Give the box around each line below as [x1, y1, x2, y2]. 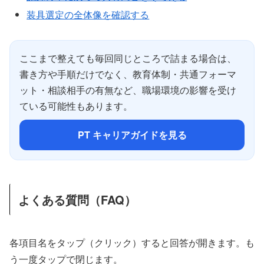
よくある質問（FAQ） [18, 191, 136, 209]
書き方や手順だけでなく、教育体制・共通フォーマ [19, 67, 236, 81]
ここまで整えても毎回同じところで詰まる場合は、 [19, 51, 236, 65]
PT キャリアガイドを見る [77, 128, 187, 142]
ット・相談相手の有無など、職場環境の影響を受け [19, 83, 236, 97]
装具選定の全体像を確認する [27, 8, 150, 22]
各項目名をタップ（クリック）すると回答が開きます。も [9, 235, 255, 249]
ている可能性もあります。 [19, 99, 133, 113]
